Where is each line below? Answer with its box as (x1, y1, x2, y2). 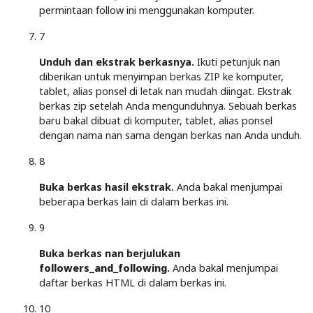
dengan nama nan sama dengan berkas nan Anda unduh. (39, 128, 302, 142)
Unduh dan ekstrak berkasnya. (39, 54, 194, 68)
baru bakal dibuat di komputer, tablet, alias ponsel (39, 113, 272, 127)
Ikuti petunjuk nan (194, 54, 280, 68)
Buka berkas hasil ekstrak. (39, 180, 174, 194)
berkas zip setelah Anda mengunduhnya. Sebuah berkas (39, 99, 297, 112)
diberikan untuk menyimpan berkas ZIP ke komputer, (39, 69, 284, 83)
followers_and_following (39, 261, 167, 275)
